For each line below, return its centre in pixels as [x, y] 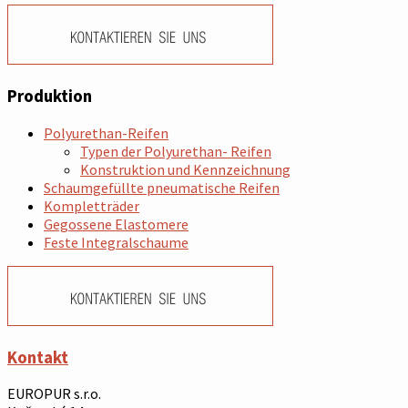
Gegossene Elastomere [116, 224]
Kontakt [38, 357]
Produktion [50, 97]
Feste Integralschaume [116, 242]
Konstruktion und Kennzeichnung [185, 169]
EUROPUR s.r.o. [54, 394]
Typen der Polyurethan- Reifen [176, 151]
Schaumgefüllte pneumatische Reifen [162, 187]
